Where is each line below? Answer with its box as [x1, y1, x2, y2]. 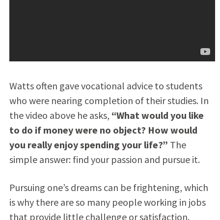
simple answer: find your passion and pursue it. [9, 153, 200, 165]
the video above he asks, [9, 109, 111, 121]
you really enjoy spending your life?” [9, 138, 168, 151]
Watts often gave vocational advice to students [9, 79, 202, 92]
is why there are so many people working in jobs [9, 195, 206, 208]
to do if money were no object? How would [9, 123, 197, 136]
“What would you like [111, 109, 204, 121]
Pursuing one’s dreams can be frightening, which [9, 181, 208, 193]
